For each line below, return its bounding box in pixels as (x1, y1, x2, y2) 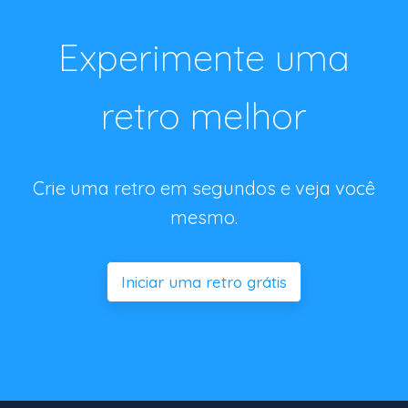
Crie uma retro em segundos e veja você (33, 177, 375, 200)
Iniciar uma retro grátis (121, 272, 287, 292)
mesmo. (170, 206, 238, 229)
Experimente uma (58, 35, 350, 81)
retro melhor (101, 93, 307, 139)
